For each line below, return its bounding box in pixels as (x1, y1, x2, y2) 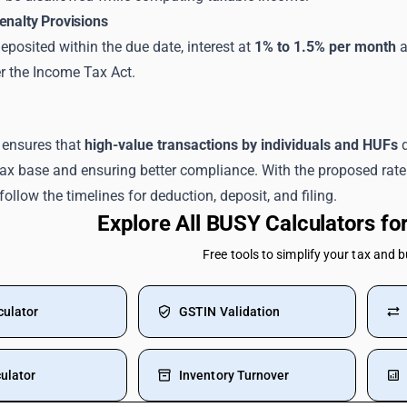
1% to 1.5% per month (254, 38, 396, 55)
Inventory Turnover (179, 368, 290, 382)
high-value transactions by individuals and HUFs (84, 136, 398, 154)
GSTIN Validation (179, 304, 281, 319)
